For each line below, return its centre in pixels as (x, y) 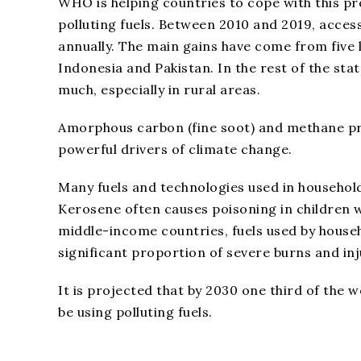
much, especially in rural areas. (159, 90)
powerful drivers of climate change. (175, 149)
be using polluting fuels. (135, 312)
